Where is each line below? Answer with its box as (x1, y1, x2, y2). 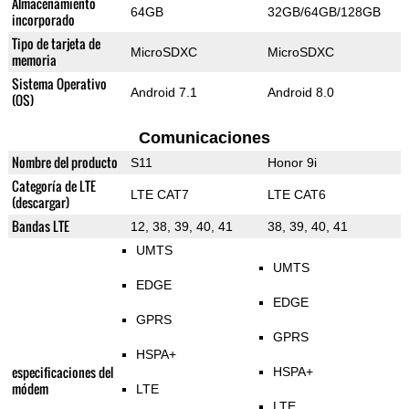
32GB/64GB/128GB (267, 5, 381, 20)
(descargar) (11, 193, 69, 213)
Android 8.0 (267, 85, 334, 100)
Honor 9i (267, 155, 317, 171)
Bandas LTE (11, 216, 69, 236)
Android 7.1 (130, 85, 197, 100)
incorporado (11, 10, 75, 30)
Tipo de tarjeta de (11, 34, 100, 54)
